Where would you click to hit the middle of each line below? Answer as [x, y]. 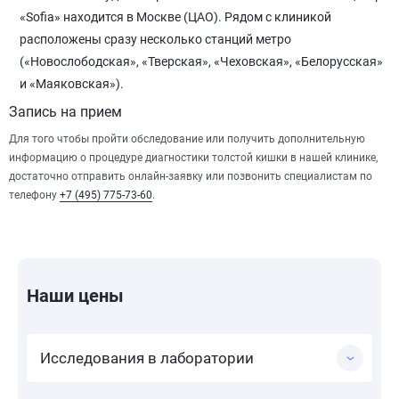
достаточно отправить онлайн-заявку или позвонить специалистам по [191, 176]
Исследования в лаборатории [147, 358]
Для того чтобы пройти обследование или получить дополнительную [187, 139]
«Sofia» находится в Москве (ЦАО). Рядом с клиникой [175, 17]
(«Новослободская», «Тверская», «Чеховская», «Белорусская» [201, 61]
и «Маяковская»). [72, 84]
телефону [34, 195]
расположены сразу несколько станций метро [155, 39]
